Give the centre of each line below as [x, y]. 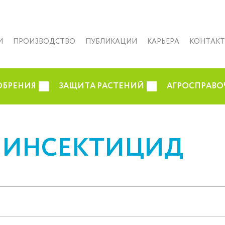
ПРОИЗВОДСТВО [44, 41]
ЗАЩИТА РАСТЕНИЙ [102, 86]
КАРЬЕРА [163, 41]
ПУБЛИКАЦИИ [111, 41]
